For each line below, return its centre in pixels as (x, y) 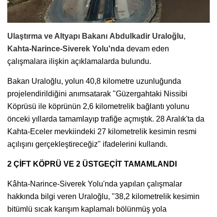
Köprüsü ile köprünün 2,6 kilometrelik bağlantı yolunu (98, 106)
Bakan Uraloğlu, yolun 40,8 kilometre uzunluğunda (94, 81)
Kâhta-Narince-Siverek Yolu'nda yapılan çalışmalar (95, 184)
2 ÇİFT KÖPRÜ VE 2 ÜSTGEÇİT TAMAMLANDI (92, 164)
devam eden (147, 48)
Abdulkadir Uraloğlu (147, 36)
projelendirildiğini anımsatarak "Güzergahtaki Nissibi (97, 93)
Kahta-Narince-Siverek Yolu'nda (66, 48)
